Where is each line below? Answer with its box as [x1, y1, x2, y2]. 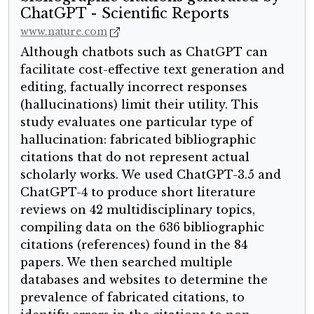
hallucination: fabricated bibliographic [20, 132, 256, 147]
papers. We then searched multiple [20, 255, 233, 270]
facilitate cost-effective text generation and [20, 62, 285, 77]
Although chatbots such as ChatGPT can [20, 45, 268, 60]
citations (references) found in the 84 [20, 238, 247, 252]
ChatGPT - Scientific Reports [20, 5, 229, 22]
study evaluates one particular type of [20, 115, 253, 130]
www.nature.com [20, 25, 107, 39]
